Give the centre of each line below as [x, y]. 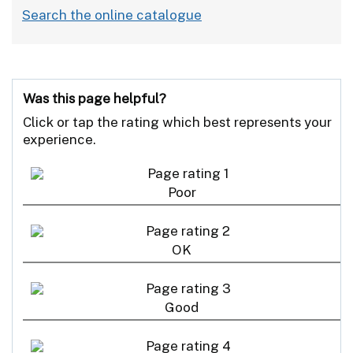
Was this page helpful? [95, 98]
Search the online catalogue [112, 15]
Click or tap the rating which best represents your [177, 122]
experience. [59, 139]
